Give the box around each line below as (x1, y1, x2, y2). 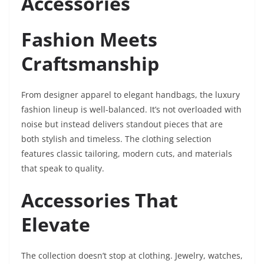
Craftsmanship (21, 51, 159, 77)
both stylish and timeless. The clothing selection (21, 133, 212, 145)
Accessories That (21, 187, 178, 213)
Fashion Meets (21, 27, 157, 52)
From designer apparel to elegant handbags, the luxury (21, 89, 240, 101)
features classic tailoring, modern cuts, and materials (21, 148, 232, 160)
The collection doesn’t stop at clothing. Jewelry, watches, (21, 250, 243, 262)
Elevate (21, 212, 90, 237)
